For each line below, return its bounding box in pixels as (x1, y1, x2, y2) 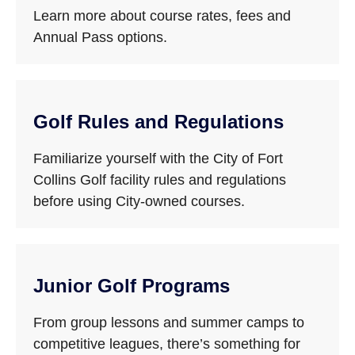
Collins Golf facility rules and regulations (33, 172, 287, 188)
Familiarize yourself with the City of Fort (33, 151, 284, 166)
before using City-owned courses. (33, 193, 246, 209)
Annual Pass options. (33, 29, 168, 45)
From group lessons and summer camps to (33, 315, 305, 330)
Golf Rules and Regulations (33, 111, 284, 132)
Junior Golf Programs (33, 275, 231, 296)
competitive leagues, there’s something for (33, 336, 301, 352)
